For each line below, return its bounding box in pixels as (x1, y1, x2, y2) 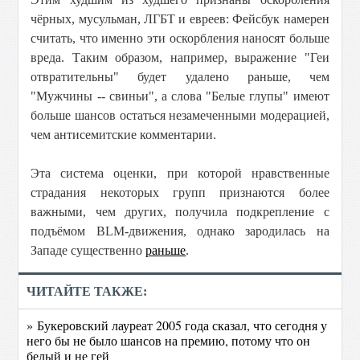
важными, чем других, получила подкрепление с (31, 205, 329, 219)
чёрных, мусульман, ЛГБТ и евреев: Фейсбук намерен (31, 12, 329, 26)
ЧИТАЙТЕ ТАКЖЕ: (27, 284, 148, 298)
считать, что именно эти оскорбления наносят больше (31, 31, 329, 45)
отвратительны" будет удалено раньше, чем (31, 70, 329, 84)
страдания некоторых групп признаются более (31, 186, 329, 199)
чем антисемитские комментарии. (31, 128, 220, 141)
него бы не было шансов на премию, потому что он (27, 332, 311, 349)
